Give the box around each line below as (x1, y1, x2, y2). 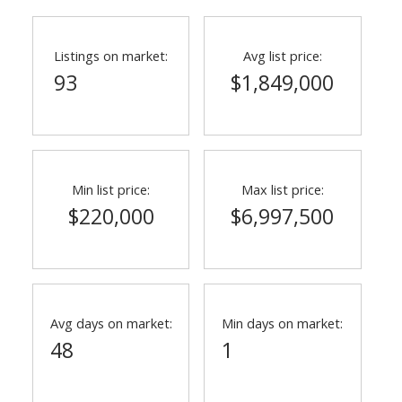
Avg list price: (242, 47, 322, 66)
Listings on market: (54, 47, 169, 66)
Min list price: (72, 180, 151, 199)
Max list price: (240, 180, 324, 199)
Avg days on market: (49, 314, 172, 333)
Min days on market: (222, 314, 344, 333)
